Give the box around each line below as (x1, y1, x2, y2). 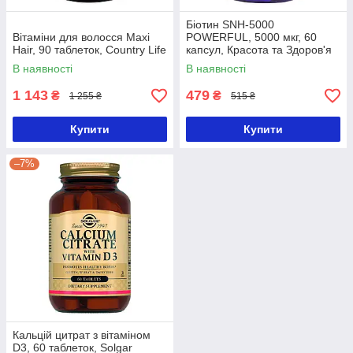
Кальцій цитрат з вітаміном (13, 329, 150, 341)
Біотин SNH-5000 (186, 18, 274, 31)
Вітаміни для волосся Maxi (13, 31, 150, 43)
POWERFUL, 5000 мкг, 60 (186, 31, 317, 43)
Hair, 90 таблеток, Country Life (13, 43, 166, 56)
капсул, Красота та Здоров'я (186, 43, 332, 56)
